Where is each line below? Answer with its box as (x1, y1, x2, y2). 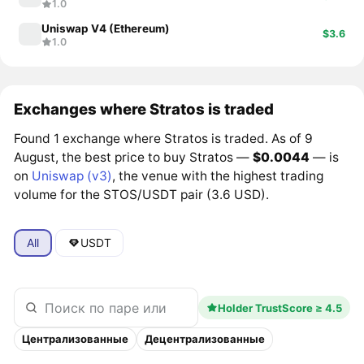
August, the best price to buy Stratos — (14, 149, 253, 166)
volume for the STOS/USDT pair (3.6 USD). (14, 187, 270, 203)
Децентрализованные (145, 332, 266, 346)
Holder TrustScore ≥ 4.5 (217, 301, 342, 314)
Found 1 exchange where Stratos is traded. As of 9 (14, 131, 314, 147)
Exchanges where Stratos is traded (14, 100, 275, 119)
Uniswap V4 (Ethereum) (41, 22, 171, 36)
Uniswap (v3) (32, 168, 113, 184)
